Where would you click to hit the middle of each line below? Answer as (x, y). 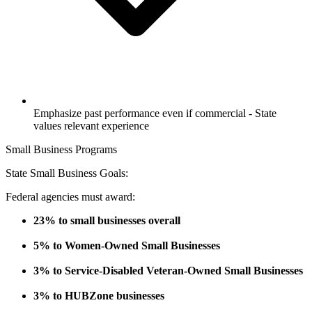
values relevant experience (91, 126)
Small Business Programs (61, 150)
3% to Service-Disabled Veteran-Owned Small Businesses (168, 271)
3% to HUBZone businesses (99, 296)
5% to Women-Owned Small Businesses (127, 246)
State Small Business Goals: (67, 173)
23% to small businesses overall (107, 221)
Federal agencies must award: (70, 197)
